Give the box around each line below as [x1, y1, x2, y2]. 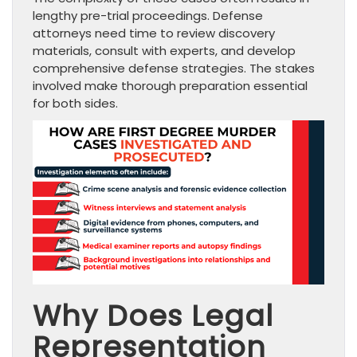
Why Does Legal [33, 295, 273, 336]
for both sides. [33, 95, 118, 112]
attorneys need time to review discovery [33, 25, 275, 42]
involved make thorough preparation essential [33, 77, 308, 95]
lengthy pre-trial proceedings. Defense [33, 7, 263, 25]
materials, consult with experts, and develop [33, 42, 296, 60]
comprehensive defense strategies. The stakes [33, 60, 315, 77]
